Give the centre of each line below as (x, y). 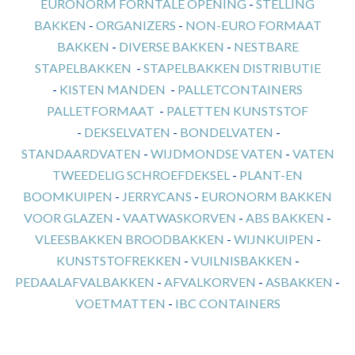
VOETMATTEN (120, 303)
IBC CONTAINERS (227, 303)
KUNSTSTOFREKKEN (118, 260)
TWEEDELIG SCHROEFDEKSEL (141, 175)
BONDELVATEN (227, 132)
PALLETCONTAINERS (240, 89)
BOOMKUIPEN (68, 196)
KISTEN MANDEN (113, 89)
